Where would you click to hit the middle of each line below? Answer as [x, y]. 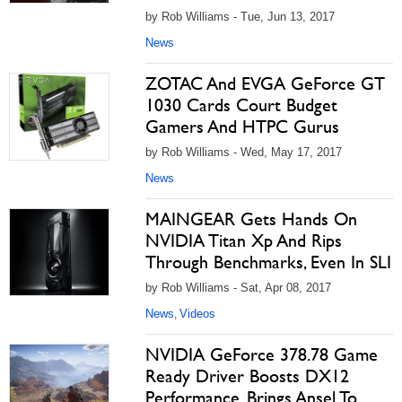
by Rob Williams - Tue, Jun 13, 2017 [240, 17]
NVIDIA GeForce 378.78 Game [262, 354]
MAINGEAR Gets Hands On [251, 219]
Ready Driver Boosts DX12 [247, 376]
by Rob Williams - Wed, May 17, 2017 [244, 152]
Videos [197, 314]
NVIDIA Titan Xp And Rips [244, 240]
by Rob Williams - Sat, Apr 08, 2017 [238, 288]
